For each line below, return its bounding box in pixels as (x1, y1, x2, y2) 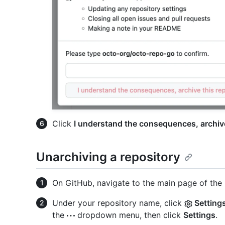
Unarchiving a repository (36, 150, 180, 165)
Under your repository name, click (52, 198, 184, 208)
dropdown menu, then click (75, 210, 183, 220)
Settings (183, 210, 215, 220)
